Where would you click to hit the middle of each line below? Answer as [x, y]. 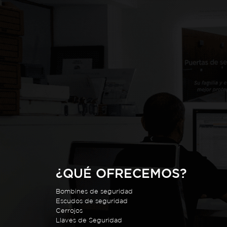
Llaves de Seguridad [89, 220]
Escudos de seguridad [92, 201]
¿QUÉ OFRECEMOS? [122, 173]
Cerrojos [69, 211]
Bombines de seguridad [94, 192]
